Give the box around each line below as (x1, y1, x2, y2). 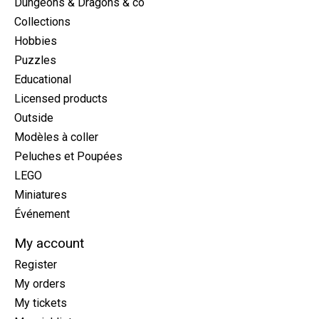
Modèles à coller (14, 130, 98, 144)
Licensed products (14, 91, 108, 105)
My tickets (14, 296, 67, 310)
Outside (14, 110, 53, 125)
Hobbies (14, 33, 57, 48)
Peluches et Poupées (14, 149, 122, 163)
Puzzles (14, 53, 56, 67)
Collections (14, 14, 70, 28)
